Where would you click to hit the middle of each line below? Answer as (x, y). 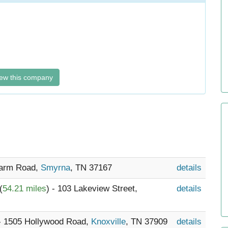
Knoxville (108, 222)
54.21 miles (24, 189)
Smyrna (55, 168)
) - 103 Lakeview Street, (92, 189)
